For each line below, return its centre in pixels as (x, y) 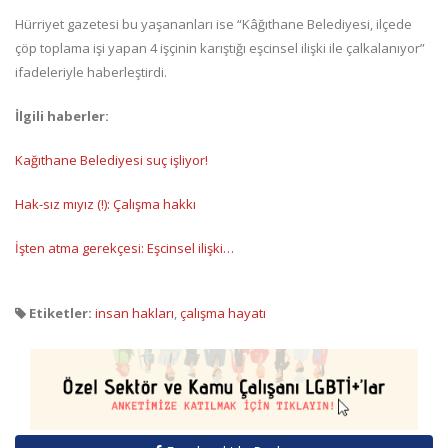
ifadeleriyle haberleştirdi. (91, 71)
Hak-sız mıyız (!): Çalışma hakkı (105, 203)
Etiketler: (59, 312)
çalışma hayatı (223, 312)
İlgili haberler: (62, 115)
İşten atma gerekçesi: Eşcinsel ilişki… (124, 247)
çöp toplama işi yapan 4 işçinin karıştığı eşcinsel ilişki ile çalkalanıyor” (220, 47)
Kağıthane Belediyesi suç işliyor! (111, 159)
